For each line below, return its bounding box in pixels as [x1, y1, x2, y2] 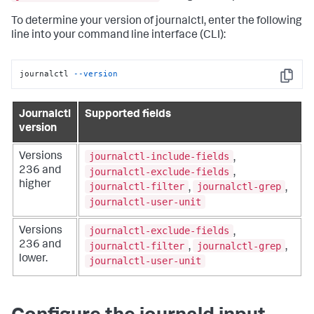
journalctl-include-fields [89, 151, 229, 163]
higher [19, 179, 51, 191]
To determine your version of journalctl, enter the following [11, 15, 302, 27]
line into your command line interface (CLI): [11, 29, 226, 41]
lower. [19, 253, 48, 265]
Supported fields [85, 109, 171, 121]
